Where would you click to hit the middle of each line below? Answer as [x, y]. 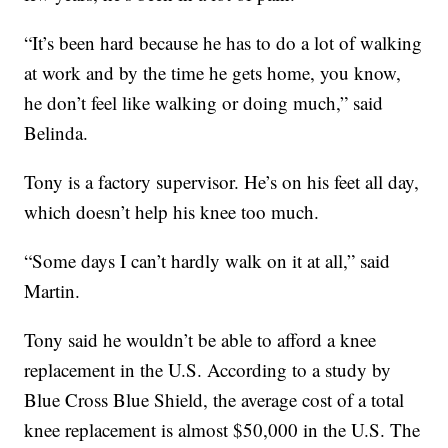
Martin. [52, 291]
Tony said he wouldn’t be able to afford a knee [200, 340]
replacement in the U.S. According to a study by [208, 370]
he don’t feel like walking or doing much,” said [204, 103]
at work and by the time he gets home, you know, [213, 73]
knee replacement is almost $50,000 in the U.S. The [222, 430]
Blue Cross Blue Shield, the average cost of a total [214, 400]
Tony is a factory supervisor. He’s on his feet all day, [222, 182]
